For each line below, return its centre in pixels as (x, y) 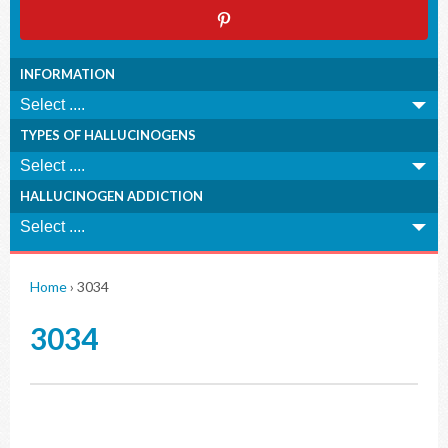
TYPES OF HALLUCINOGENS (108, 135)
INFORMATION (67, 74)
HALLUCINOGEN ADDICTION (111, 196)
